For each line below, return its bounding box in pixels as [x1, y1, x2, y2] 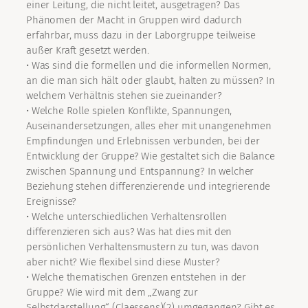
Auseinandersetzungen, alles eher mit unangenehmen [26, 120, 272, 133]
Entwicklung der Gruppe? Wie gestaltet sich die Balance [26, 150, 275, 163]
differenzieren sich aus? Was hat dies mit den [26, 225, 232, 239]
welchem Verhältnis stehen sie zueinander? [26, 89, 222, 102]
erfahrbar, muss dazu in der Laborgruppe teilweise [26, 29, 256, 42]
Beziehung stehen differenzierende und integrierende [26, 180, 271, 193]
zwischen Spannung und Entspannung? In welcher [26, 165, 254, 178]
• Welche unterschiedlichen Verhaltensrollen [26, 210, 227, 223]
